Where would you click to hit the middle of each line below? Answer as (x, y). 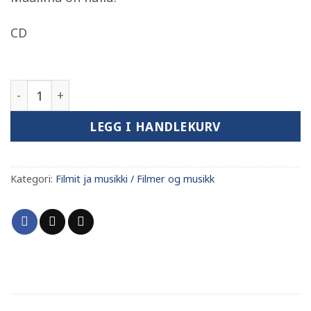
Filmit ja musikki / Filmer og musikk (135, 178)
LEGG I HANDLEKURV (155, 126)
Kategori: (33, 178)
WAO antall (43, 89)
